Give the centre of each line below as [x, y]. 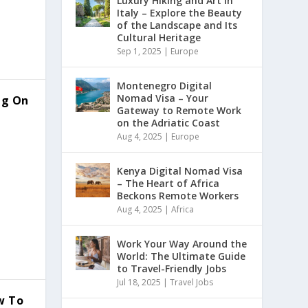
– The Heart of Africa [168, 183]
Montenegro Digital [165, 85]
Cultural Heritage [159, 37]
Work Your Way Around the [182, 243]
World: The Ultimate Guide [181, 256]
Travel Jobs [192, 282]
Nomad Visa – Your [163, 98]
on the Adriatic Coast [169, 122]
